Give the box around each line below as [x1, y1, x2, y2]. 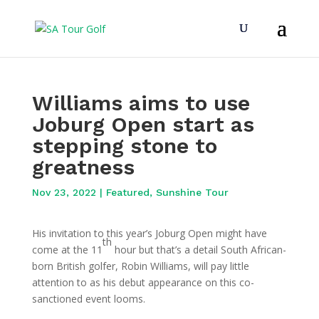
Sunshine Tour [155, 187, 229, 198]
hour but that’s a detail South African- [111, 243, 286, 256]
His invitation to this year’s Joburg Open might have [31, 226, 267, 240]
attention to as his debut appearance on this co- [31, 276, 254, 289]
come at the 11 [31, 243, 103, 256]
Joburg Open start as [31, 112, 254, 137]
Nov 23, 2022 [31, 187, 96, 198]
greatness [31, 155, 135, 179]
